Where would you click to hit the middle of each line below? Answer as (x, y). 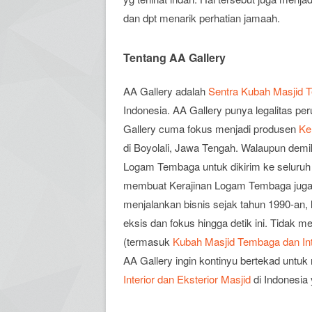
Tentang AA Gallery (174, 57)
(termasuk (148, 241)
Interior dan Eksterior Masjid (187, 279)
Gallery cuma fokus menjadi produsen (211, 128)
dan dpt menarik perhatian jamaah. (202, 18)
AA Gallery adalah (166, 91)
